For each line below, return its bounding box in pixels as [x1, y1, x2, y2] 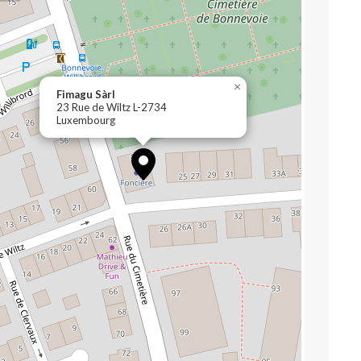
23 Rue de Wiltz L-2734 [56, 101, 167, 114]
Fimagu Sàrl [56, 88, 115, 101]
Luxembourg [56, 114, 115, 127]
